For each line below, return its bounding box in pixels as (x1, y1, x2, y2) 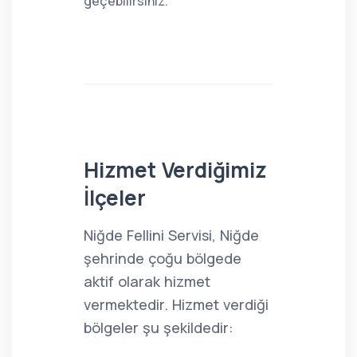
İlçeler (84, 183, 146, 212)
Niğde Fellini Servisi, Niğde (84, 226, 259, 245)
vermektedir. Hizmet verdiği (84, 295, 269, 314)
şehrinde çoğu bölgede (84, 249, 241, 268)
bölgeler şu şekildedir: (84, 318, 233, 337)
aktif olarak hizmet (84, 272, 210, 291)
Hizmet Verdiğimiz (84, 155, 267, 184)
